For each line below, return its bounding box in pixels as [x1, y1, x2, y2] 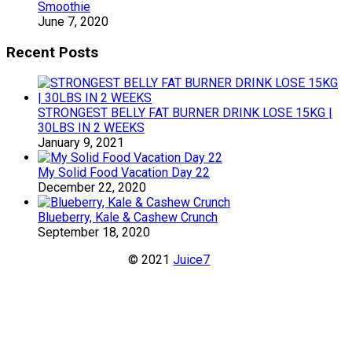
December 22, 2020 [38, 180, 146, 196]
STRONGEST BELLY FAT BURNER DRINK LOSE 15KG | [38, 105, 332, 121]
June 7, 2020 [38, 13, 108, 29]
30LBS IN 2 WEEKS [38, 120, 145, 136]
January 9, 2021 [38, 135, 124, 151]
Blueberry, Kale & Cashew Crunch [38, 210, 218, 225]
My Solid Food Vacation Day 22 [38, 165, 210, 181]
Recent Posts [6, 43, 98, 61]
